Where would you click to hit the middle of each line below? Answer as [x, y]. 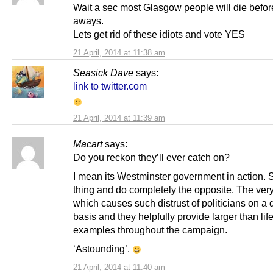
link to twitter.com [110, 86]
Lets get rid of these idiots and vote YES [159, 34]
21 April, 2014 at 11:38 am [119, 52]
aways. [88, 20]
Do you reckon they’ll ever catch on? [151, 158]
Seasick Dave [103, 72]
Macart [88, 144]
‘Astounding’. [103, 249]
